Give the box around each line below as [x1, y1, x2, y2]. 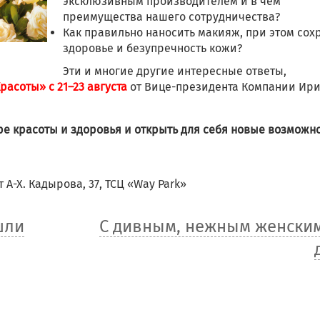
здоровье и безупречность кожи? [62, 41, 242, 56]
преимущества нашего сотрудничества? [62, 10, 280, 24]
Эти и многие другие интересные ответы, [62, 64, 286, 79]
